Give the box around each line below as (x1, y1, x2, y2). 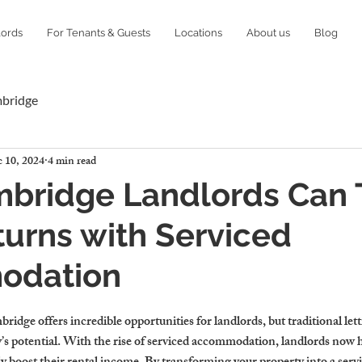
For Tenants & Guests (47, 27, 150, 39)
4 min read (48, 151, 96, 172)
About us (246, 27, 290, 39)
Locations (175, 27, 222, 39)
